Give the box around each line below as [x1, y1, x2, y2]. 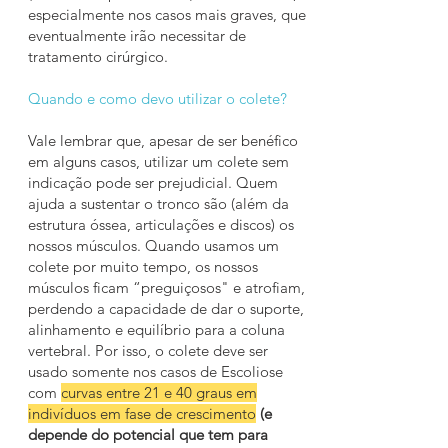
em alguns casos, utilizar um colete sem [28, 152, 289, 171]
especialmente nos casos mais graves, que [28, 5, 306, 24]
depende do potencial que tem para [28, 425, 268, 444]
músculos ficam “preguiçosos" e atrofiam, [28, 278, 305, 297]
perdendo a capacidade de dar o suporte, [28, 299, 304, 318]
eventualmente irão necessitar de [28, 26, 246, 45]
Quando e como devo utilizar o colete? [28, 89, 287, 108]
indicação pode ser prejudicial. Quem [28, 173, 278, 192]
